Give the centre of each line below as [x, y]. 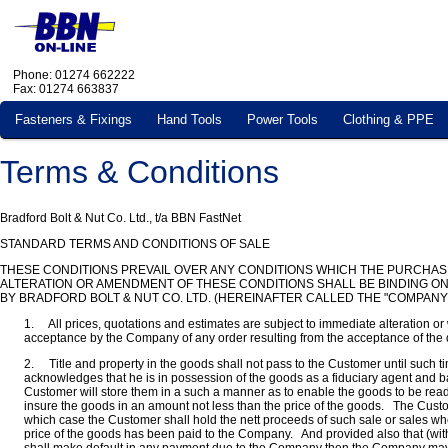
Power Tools [282, 119]
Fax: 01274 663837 [66, 89]
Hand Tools [189, 119]
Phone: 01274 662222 [74, 75]
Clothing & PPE [388, 119]
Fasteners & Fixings [73, 119]
